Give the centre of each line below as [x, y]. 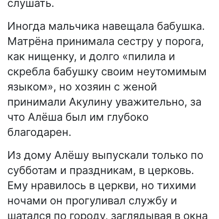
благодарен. [39, 132]
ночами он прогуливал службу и [92, 201]
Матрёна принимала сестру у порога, [106, 41]
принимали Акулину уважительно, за [104, 102]
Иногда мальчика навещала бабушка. [106, 26]
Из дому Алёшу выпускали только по [105, 155]
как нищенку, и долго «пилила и [91, 56]
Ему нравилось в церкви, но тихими [102, 186]
